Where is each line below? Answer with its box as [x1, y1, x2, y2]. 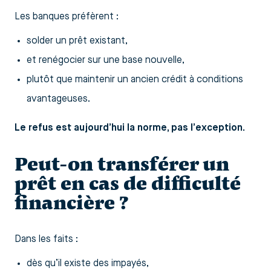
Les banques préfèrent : [15, 11, 119, 22]
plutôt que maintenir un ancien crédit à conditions [27, 74, 243, 85]
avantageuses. [27, 94, 90, 104]
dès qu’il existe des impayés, [27, 258, 149, 269]
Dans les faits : [15, 234, 78, 244]
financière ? [15, 190, 129, 215]
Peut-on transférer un [15, 151, 229, 177]
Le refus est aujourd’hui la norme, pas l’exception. [15, 123, 245, 133]
